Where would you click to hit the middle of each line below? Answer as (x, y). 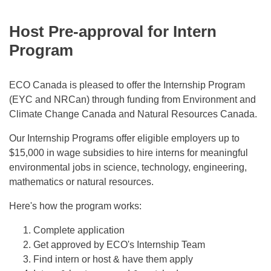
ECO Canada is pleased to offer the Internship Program (127, 85)
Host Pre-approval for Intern (113, 31)
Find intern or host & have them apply (113, 259)
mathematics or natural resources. (81, 182)
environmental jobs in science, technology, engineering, (128, 167)
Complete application (79, 230)
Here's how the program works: (75, 206)
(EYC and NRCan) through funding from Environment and (132, 100)
